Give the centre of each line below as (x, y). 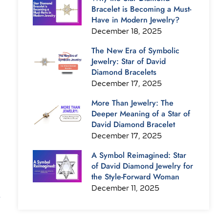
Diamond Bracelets (124, 72)
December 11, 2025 (125, 188)
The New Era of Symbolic (135, 51)
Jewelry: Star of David (128, 61)
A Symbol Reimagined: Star (139, 155)
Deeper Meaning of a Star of (141, 114)
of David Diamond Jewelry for (142, 166)
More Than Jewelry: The (132, 103)
